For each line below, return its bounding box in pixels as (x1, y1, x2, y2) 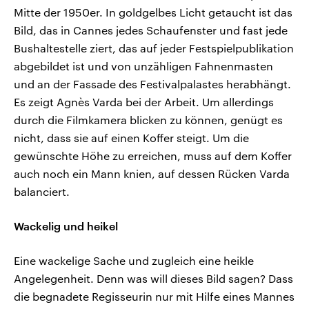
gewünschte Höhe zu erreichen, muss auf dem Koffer (14, 149, 292, 163)
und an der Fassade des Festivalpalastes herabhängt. (14, 77, 291, 91)
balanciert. (14, 185, 70, 199)
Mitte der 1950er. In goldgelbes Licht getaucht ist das (14, 6, 292, 19)
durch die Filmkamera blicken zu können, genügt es (14, 113, 283, 127)
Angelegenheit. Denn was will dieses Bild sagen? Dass (14, 272, 293, 286)
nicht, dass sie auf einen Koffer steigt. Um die (14, 131, 249, 145)
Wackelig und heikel (14, 219, 118, 233)
